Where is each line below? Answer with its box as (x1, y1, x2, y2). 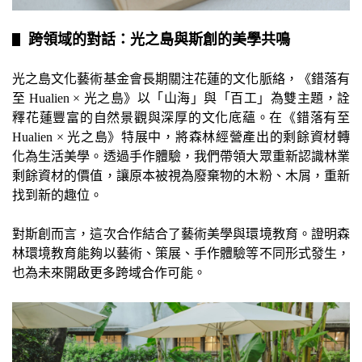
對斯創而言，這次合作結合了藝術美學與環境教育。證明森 (12, 226, 350, 241)
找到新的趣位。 (12, 187, 103, 202)
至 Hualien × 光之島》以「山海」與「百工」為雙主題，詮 (12, 90, 350, 105)
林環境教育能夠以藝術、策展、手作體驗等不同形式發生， (12, 246, 350, 260)
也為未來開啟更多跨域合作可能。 (12, 265, 206, 280)
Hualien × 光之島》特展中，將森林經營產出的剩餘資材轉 (12, 129, 350, 144)
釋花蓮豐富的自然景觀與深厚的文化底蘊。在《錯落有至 (12, 110, 350, 124)
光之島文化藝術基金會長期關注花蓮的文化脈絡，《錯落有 (12, 71, 350, 86)
